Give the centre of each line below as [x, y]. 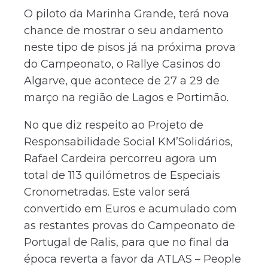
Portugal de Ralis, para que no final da [127, 242]
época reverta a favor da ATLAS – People [133, 259]
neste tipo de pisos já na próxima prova [130, 47]
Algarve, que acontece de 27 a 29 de [122, 80]
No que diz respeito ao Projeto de [114, 125]
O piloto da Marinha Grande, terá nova [127, 13]
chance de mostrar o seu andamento [124, 30]
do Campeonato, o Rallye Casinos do [122, 64]
